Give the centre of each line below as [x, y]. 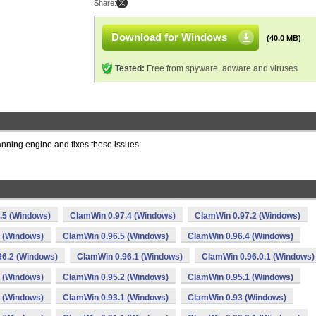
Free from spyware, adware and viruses [221, 68]
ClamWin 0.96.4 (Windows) [241, 236]
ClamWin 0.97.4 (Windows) [123, 216]
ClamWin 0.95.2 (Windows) [116, 277]
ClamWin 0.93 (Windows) [237, 298]
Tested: [130, 68]
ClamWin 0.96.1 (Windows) [130, 257]
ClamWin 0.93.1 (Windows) [116, 298]
